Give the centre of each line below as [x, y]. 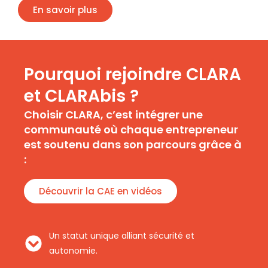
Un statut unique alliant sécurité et [122, 236]
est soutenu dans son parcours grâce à [133, 144]
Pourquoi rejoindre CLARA [133, 74]
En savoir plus [65, 10]
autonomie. [73, 251]
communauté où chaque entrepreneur [131, 130]
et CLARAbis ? [81, 96]
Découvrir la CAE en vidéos [100, 191]
